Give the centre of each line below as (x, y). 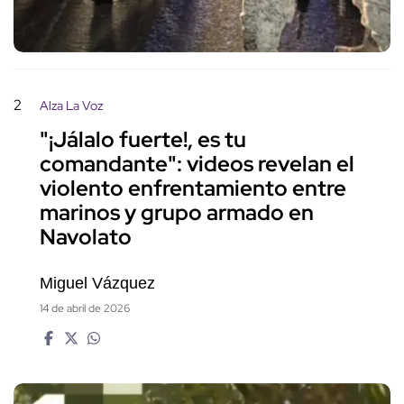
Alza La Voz (71, 105)
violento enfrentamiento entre (193, 188)
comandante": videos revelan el (197, 164)
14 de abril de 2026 (85, 308)
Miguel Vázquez (97, 283)
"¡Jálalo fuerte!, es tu (143, 140)
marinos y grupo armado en (177, 213)
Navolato (86, 237)
